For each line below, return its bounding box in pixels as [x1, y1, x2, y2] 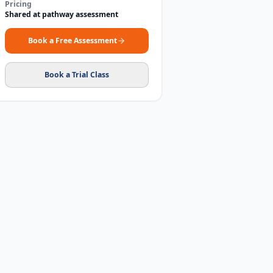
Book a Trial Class [44, 69, 109, 80]
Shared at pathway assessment [5, 9, 118, 19]
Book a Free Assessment [28, 35, 117, 46]
